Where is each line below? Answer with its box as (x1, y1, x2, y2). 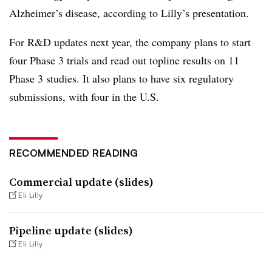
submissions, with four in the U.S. (9, 89, 159, 104)
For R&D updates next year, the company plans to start (9, 34, 251, 49)
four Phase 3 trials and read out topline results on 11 (9, 52, 239, 67)
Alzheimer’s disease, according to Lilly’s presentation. (9, 5, 249, 20)
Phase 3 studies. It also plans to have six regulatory (9, 70, 234, 86)
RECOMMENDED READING (9, 146, 138, 159)
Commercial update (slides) (9, 174, 154, 189)
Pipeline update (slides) (9, 222, 133, 238)
